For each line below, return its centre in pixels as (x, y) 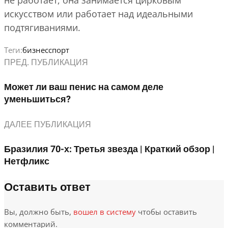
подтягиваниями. (42, 28)
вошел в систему (105, 212)
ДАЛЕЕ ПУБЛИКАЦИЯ (48, 125)
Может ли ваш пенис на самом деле (84, 88)
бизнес (35, 50)
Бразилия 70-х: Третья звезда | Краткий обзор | (109, 150)
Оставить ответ (47, 188)
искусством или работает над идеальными (98, 14)
